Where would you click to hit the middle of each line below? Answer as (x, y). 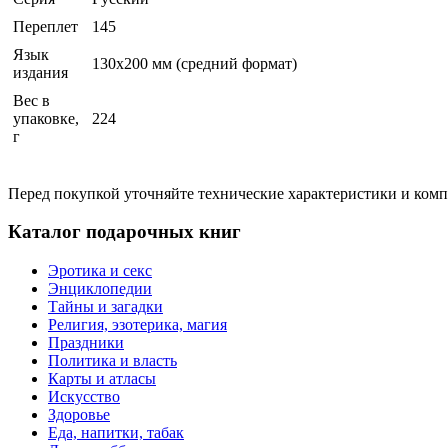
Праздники (86, 343)
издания (40, 72)
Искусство (84, 397)
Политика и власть (112, 361)
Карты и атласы (102, 379)
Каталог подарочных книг (124, 232)
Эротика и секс (100, 271)
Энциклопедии (100, 289)
